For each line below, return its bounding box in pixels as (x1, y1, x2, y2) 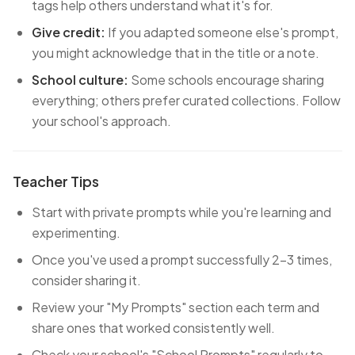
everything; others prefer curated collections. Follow (32, 92, 341, 109)
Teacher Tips (13, 172, 99, 190)
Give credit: (32, 24, 105, 40)
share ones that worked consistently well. (32, 319, 275, 336)
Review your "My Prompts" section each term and (32, 299, 319, 315)
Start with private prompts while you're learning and (32, 204, 331, 220)
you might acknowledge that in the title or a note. (32, 44, 319, 61)
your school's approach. (32, 113, 171, 129)
